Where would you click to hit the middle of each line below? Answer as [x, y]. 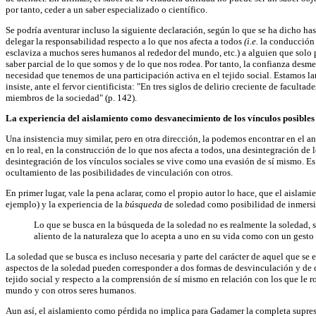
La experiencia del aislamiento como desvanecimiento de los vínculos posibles [160, 119]
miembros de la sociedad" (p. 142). [71, 98]
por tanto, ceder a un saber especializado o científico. [107, 10]
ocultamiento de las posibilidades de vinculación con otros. [119, 173]
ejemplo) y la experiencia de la [65, 205]
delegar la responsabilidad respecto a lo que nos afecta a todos [125, 42]
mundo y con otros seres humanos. [71, 291]
